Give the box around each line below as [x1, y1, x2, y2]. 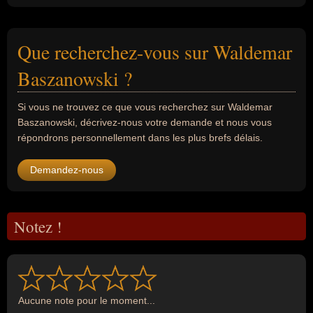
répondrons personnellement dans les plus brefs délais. [17, 132, 263, 143]
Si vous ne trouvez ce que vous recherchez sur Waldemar [17, 101, 272, 112]
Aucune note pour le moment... [18, 295, 155, 306]
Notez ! [14, 216, 62, 237]
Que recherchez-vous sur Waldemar [17, 38, 292, 65]
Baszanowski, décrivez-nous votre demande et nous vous [17, 117, 272, 128]
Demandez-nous [30, 164, 103, 175]
